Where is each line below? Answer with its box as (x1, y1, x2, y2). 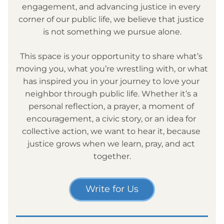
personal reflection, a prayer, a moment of (28, 101, 194, 111)
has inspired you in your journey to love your (22, 76, 199, 86)
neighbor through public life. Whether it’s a (24, 89, 197, 98)
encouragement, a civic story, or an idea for (26, 114, 196, 123)
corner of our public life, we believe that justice (18, 14, 204, 24)
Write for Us (85, 183, 138, 194)
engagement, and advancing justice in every (21, 2, 200, 11)
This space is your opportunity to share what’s (19, 51, 202, 61)
